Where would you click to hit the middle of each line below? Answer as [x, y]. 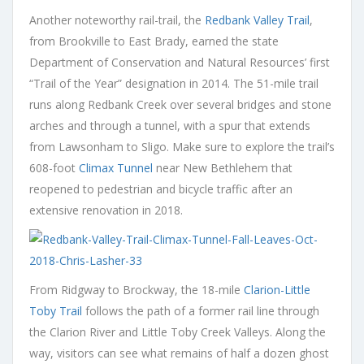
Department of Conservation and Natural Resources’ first [180, 62]
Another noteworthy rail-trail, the [117, 19]
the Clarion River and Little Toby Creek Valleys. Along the [178, 331]
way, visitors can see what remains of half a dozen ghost [179, 353]
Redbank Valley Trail [257, 19]
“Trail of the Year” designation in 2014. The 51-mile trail [174, 83]
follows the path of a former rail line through [201, 310]
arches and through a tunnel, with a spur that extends [170, 125]
